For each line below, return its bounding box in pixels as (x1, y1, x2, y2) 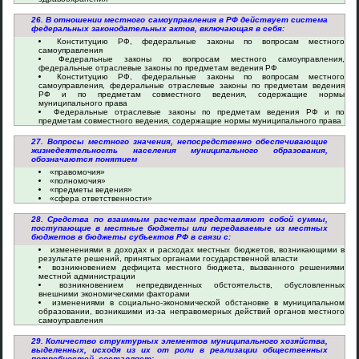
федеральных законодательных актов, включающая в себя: (31, 24, 284, 33)
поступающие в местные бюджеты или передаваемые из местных (31, 224, 328, 232)
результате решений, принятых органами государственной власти (38, 254, 298, 263)
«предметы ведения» (50, 185, 132, 194)
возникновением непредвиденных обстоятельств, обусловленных (59, 280, 345, 289)
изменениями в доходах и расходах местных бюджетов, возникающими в (50, 245, 345, 254)
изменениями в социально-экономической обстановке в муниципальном (52, 298, 345, 307)
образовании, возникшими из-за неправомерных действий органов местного (38, 307, 345, 316)
